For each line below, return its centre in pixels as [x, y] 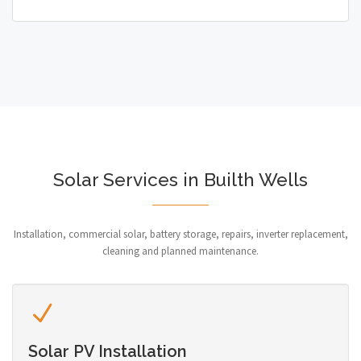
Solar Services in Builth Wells [180, 179]
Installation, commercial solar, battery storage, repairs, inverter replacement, [180, 234]
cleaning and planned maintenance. [180, 251]
